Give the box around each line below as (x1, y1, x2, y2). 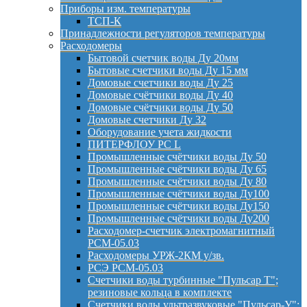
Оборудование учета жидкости (88, 125, 232, 138)
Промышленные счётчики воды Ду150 (88, 199, 269, 212)
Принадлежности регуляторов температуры (60, 27, 265, 39)
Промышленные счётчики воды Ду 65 (88, 162, 267, 175)
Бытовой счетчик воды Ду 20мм (88, 51, 238, 64)
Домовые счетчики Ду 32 (88, 113, 206, 125)
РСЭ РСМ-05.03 (88, 261, 163, 273)
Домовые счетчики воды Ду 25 (88, 76, 233, 88)
